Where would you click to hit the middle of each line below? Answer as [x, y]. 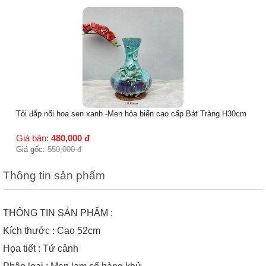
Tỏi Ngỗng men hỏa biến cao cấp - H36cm [126, 12]
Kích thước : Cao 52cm [53, 230]
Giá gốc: [69, 48]
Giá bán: [71, 37]
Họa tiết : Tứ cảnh [42, 248]
